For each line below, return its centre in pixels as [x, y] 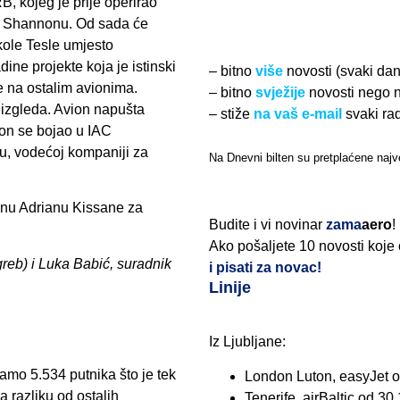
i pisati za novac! [265, 267]
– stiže [231, 114]
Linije [230, 287]
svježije [280, 92]
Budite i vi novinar [267, 225]
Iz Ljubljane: [247, 342]
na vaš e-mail [298, 114]
